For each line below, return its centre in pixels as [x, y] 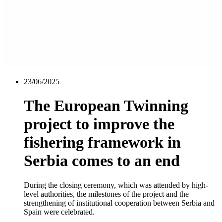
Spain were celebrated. [59, 212]
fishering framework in [102, 142]
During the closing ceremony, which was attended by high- [116, 185]
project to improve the [99, 124]
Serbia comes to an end [102, 161]
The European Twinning [106, 106]
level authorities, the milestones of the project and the [106, 194]
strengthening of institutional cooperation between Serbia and [119, 203]
